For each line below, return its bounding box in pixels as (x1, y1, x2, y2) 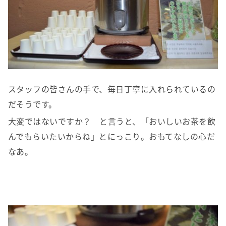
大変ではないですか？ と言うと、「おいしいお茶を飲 (8, 115, 216, 127)
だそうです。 (8, 97, 57, 110)
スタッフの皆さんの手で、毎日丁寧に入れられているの (8, 82, 215, 95)
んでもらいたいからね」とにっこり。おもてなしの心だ (8, 130, 215, 142)
